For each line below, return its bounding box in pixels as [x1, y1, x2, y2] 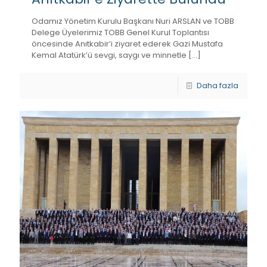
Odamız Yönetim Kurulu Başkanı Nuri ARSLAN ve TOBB [32, 15, 234, 27]
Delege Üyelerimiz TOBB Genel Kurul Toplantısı [32, 27, 209, 39]
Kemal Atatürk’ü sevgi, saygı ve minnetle [32, 49, 187, 61]
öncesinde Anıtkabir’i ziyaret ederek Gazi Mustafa [32, 38, 223, 50]
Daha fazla [197, 80, 238, 92]
